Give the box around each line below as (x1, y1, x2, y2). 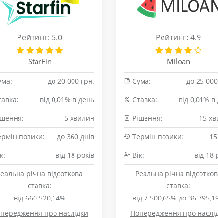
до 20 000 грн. (48, 76, 94, 86)
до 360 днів (57, 132, 94, 141)
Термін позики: (130, 132, 183, 141)
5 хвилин (64, 113, 94, 123)
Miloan (166, 56, 190, 66)
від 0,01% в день (40, 95, 94, 104)
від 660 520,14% (14, 193, 66, 202)
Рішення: (130, 113, 163, 123)
